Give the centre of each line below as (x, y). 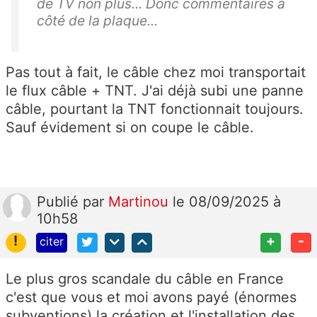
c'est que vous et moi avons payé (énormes (151, 298)
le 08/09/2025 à (227, 201)
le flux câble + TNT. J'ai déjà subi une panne (155, 90)
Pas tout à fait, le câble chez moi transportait (156, 72)
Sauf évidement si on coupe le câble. (130, 127)
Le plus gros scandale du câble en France (145, 279)
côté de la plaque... (97, 20)
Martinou (140, 201)
